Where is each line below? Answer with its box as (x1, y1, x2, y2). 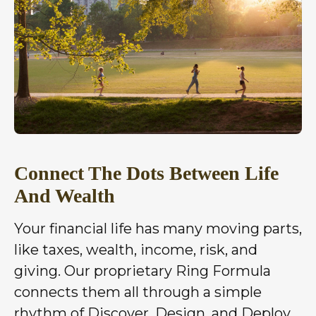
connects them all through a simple (14, 283, 262, 300)
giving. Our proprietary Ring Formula (14, 262, 271, 279)
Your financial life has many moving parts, (14, 219, 302, 237)
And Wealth (14, 184, 115, 207)
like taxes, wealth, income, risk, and (14, 241, 257, 258)
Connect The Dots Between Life (14, 162, 279, 184)
